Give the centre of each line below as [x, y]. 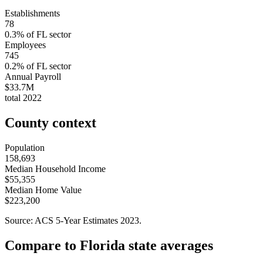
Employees [25, 45]
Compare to [42, 245]
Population [25, 147]
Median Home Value [43, 190]
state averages [169, 245]
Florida [102, 245]
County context [50, 122]
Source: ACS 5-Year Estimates [63, 220]
